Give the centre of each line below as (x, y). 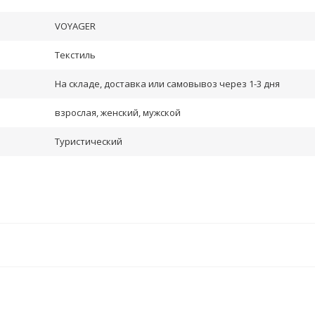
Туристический (89, 141)
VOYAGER (75, 26)
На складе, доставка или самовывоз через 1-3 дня (167, 84)
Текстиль (75, 55)
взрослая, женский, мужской (118, 112)
